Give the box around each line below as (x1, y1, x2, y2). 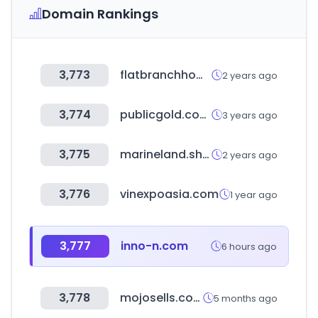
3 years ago (222, 108, 278, 122)
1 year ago (230, 187, 278, 202)
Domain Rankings (42, 5, 158, 23)
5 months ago (214, 291, 278, 305)
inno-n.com (121, 238, 188, 254)
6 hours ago (221, 239, 277, 253)
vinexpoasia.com (120, 186, 219, 202)
